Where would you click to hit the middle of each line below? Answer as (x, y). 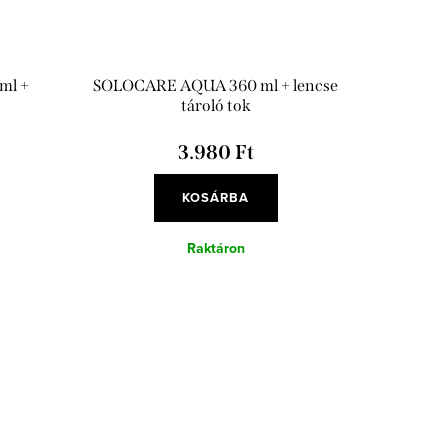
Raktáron (215, 249)
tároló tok (215, 106)
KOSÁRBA (216, 198)
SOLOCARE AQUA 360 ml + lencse (216, 86)
